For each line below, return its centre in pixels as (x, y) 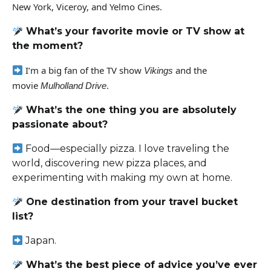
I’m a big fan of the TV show (85, 70)
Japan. (41, 241)
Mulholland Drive (73, 86)
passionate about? (60, 125)
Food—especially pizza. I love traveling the (128, 149)
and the (190, 70)
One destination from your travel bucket (131, 202)
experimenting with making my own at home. (122, 178)
